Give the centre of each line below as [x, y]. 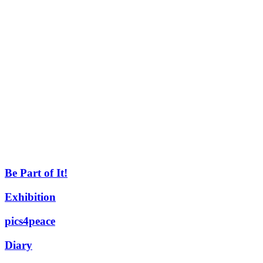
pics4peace [30, 221]
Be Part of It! [36, 173]
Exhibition [30, 197]
